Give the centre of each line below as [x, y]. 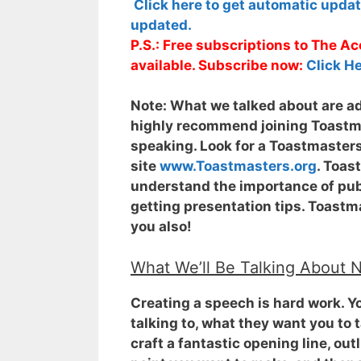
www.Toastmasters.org [238, 166]
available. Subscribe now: [218, 66]
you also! [161, 227]
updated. [161, 25]
